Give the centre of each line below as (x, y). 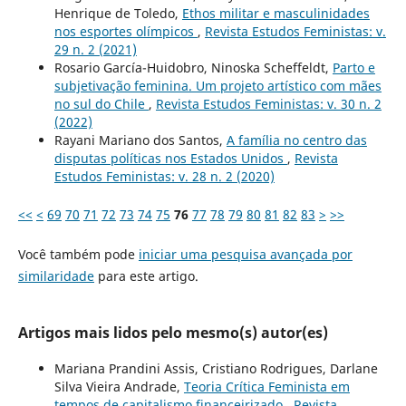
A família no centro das (296, 140)
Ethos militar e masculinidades (275, 13)
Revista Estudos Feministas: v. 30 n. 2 (268, 103)
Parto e (353, 67)
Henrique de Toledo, (118, 13)
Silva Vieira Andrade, (119, 386)
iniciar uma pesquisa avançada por (245, 254)
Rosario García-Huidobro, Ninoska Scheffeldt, (193, 67)
